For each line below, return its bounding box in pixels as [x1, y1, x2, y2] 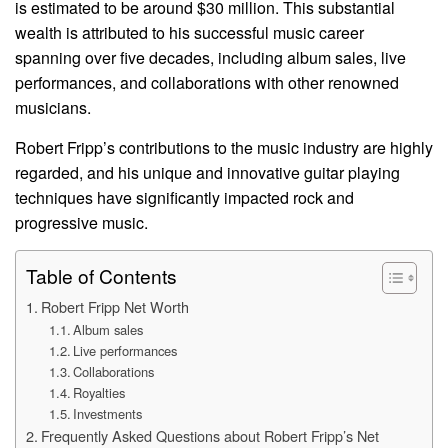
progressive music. [15, 211, 148, 235]
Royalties [73, 383, 126, 403]
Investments [73, 404, 143, 424]
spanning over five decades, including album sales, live [15, 46, 406, 70]
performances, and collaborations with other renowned [15, 71, 399, 95]
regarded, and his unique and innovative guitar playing [15, 161, 400, 185]
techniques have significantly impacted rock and [15, 186, 354, 210]
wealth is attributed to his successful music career [15, 21, 364, 45]
